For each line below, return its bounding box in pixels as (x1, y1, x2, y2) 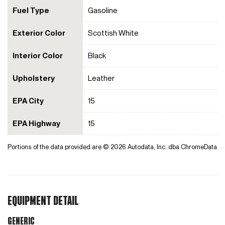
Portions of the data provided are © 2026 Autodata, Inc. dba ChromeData (8, 143, 217, 151)
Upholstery (13, 73, 55, 83)
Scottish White (88, 28, 139, 38)
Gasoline (88, 6, 118, 15)
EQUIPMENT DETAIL (8, 195, 79, 207)
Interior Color (13, 51, 63, 60)
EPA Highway (13, 119, 60, 128)
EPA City (13, 96, 44, 105)
